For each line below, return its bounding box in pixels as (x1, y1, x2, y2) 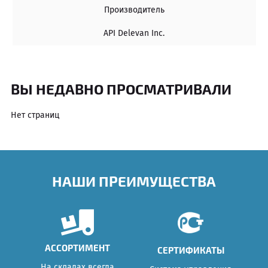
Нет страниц (10, 109, 59, 120)
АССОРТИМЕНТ (45, 242, 110, 254)
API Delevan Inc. (103, 28, 165, 39)
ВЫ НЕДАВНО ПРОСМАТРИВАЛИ (10, 80, 232, 97)
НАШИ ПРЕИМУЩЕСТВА (52, 172, 216, 189)
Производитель (103, 5, 165, 16)
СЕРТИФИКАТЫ (157, 244, 224, 255)
